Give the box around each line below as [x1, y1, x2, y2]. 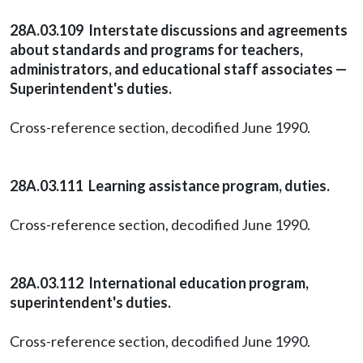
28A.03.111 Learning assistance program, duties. [10, 177, 330, 194]
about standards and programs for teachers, [10, 41, 303, 58]
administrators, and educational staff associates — [10, 60, 347, 78]
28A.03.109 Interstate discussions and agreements [10, 21, 348, 39]
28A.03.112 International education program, [10, 274, 309, 292]
